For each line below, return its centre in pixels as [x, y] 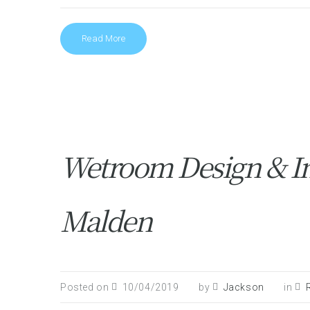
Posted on [86, 287]
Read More [104, 38]
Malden [106, 220]
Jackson [244, 287]
